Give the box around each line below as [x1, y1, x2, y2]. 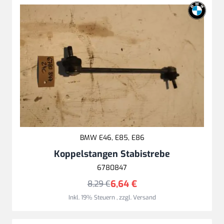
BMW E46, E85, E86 [79, 133, 144, 143]
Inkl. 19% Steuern [68, 193, 116, 202]
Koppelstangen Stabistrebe [54, 148, 170, 160]
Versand [132, 193, 156, 202]
